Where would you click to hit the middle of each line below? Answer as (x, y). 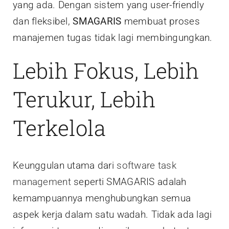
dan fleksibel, (43, 21)
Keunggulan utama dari (65, 165)
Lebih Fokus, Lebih (106, 71)
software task (146, 165)
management (42, 181)
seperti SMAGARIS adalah (129, 181)
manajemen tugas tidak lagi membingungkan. (113, 38)
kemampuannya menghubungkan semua (102, 198)
